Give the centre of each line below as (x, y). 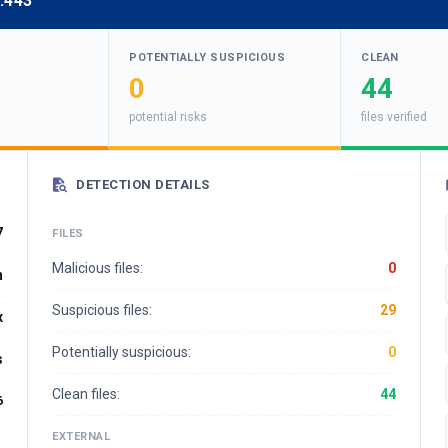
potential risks (168, 117)
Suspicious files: (102, 310)
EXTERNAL (81, 436)
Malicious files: (97, 268)
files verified (394, 117)
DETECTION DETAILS (143, 184)
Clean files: (86, 394)
